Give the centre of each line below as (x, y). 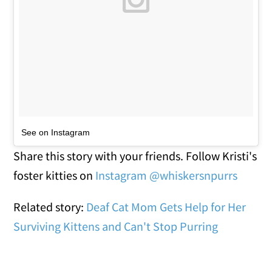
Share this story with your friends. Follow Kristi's (135, 155)
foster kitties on (55, 175)
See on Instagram (56, 132)
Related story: (50, 206)
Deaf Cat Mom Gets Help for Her (166, 206)
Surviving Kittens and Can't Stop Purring (116, 226)
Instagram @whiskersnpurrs (167, 175)
